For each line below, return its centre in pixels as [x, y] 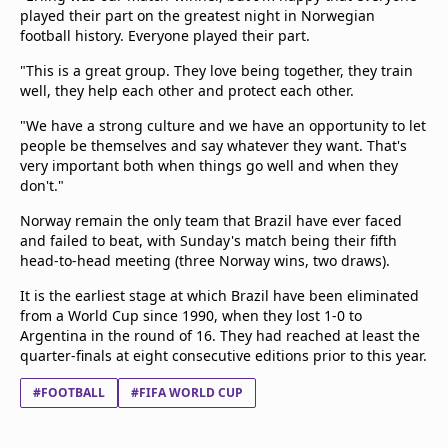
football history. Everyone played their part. [165, 35]
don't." [42, 185]
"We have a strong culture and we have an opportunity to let [223, 125]
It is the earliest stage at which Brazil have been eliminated [219, 295]
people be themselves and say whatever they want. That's [213, 145]
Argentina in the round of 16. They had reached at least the [220, 335]
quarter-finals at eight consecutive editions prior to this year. [223, 355]
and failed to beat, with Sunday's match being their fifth [208, 240]
